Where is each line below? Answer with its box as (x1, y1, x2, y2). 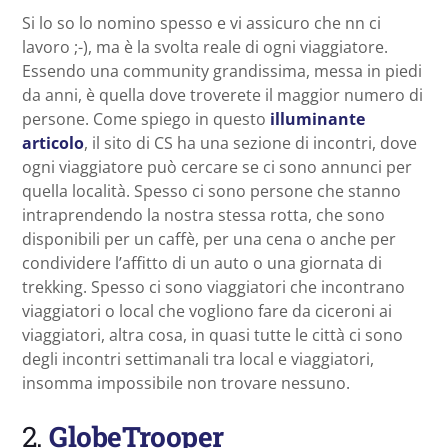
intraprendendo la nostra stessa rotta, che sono (22, 203, 385, 226)
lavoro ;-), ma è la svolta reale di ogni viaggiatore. (22, 35, 388, 58)
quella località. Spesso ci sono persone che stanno (22, 179, 401, 202)
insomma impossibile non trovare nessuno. (22, 371, 350, 394)
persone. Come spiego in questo (22, 107, 270, 130)
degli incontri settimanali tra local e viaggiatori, (22, 347, 374, 370)
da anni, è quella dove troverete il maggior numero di (22, 83, 423, 106)
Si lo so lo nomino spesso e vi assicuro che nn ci (22, 11, 381, 34)
